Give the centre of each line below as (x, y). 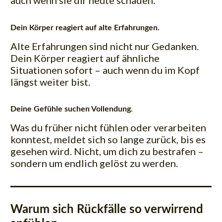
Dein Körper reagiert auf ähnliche (85, 58)
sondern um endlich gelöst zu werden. (94, 163)
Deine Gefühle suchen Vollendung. (72, 109)
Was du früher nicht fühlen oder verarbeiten (108, 127)
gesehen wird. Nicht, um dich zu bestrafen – (107, 151)
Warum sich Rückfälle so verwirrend (107, 209)
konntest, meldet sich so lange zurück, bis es (108, 139)
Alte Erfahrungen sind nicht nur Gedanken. (105, 46)
